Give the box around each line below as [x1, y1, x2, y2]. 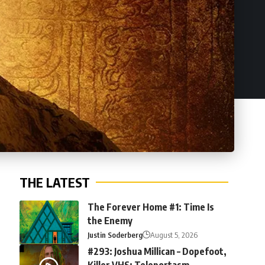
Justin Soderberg [87, 230, 143, 240]
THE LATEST [19, 173, 90, 190]
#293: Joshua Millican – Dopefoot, [87, 245, 227, 257]
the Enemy [87, 214, 132, 227]
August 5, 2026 [150, 230, 198, 240]
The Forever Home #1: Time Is [87, 201, 214, 213]
